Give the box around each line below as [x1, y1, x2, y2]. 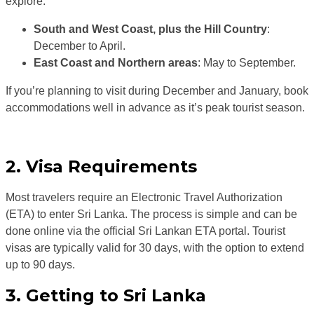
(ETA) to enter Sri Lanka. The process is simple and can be [6, 208, 297, 221]
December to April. [34, 40, 125, 53]
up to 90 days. [6, 259, 75, 271]
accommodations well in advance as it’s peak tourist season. [6, 102, 305, 114]
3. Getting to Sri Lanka [6, 285, 206, 306]
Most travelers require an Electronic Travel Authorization [6, 191, 282, 204]
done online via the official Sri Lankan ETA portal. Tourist [6, 225, 285, 238]
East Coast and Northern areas [34, 57, 198, 69]
